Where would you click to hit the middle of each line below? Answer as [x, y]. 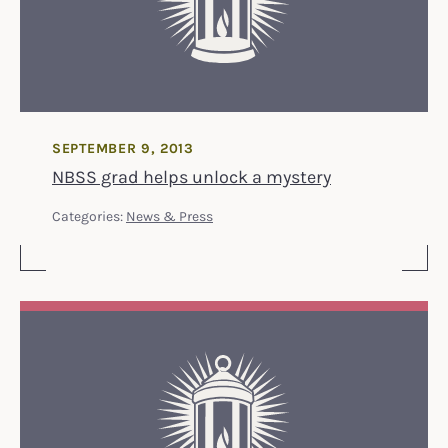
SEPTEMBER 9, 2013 [123, 147]
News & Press [169, 215]
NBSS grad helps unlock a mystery [191, 175]
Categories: [89, 215]
